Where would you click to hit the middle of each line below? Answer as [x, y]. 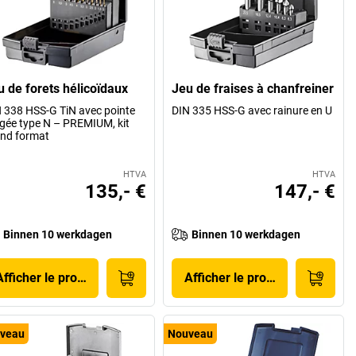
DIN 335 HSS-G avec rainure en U [252, 110]
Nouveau [191, 333]
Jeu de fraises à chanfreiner [253, 88]
